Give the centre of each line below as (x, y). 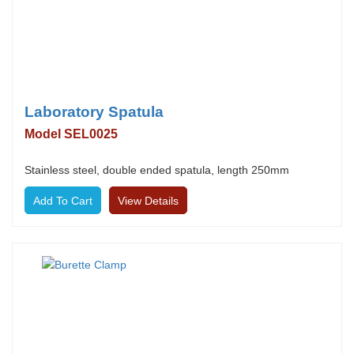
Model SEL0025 (71, 134)
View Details (148, 201)
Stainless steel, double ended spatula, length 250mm (157, 170)
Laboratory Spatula (94, 112)
